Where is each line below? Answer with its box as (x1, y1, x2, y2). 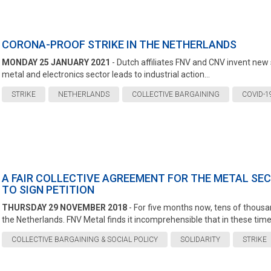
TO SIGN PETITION (1, 183, 94, 196)
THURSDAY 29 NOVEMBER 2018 (1, 203, 127, 212)
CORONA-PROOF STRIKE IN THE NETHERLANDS (1, 38, 237, 51)
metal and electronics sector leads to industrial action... (1, 70, 210, 79)
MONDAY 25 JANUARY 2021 (1, 57, 110, 67)
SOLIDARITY (180, 235, 220, 244)
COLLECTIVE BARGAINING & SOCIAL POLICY (11, 235, 158, 244)
